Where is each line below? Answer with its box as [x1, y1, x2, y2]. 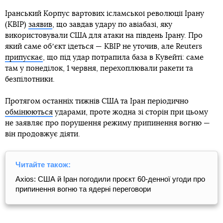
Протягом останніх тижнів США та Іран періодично [5, 97, 189, 105]
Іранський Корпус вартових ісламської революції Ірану [5, 9, 204, 17]
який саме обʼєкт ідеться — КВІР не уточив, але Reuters [5, 42, 202, 50]
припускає [5, 53, 43, 61]
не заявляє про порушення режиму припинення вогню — [5, 119, 210, 127]
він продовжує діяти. [5, 130, 80, 138]
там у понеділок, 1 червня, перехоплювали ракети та [5, 64, 193, 72]
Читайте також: [15, 160, 71, 169]
